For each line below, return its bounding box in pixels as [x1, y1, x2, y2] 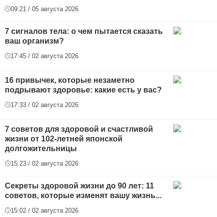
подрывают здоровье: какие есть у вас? [5, 85, 162, 94]
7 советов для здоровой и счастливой [5, 124, 153, 133]
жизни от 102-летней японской [5, 134, 123, 143]
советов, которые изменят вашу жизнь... [5, 191, 161, 200]
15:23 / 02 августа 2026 [11, 159, 78, 167]
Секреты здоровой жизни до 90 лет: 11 [5, 181, 154, 190]
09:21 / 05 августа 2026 [11, 5, 78, 13]
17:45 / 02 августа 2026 [11, 52, 78, 60]
